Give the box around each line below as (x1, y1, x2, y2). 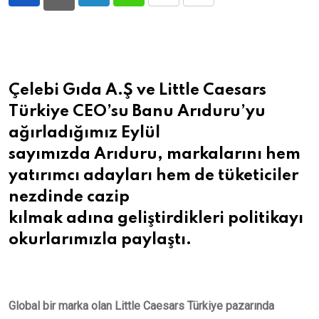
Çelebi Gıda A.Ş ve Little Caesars (9, 83, 266, 99)
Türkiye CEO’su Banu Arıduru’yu (9, 104, 266, 120)
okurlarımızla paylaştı (9, 232, 186, 249)
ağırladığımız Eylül (9, 125, 160, 142)
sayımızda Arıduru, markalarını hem (9, 147, 300, 163)
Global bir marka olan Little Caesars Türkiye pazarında (9, 299, 274, 313)
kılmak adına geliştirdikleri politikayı (9, 211, 303, 227)
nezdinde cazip (9, 189, 130, 206)
